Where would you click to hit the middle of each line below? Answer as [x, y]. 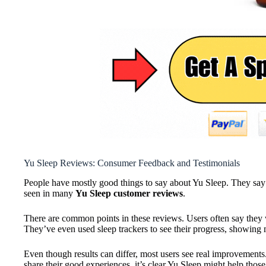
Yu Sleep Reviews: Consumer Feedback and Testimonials [132, 163]
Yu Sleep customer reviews [129, 193]
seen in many [50, 193]
